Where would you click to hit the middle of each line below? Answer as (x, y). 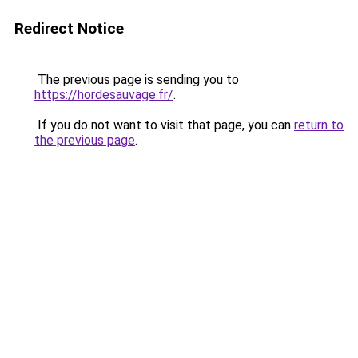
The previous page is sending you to (137, 80)
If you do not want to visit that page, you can (164, 125)
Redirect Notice (69, 28)
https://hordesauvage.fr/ (104, 95)
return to (319, 125)
